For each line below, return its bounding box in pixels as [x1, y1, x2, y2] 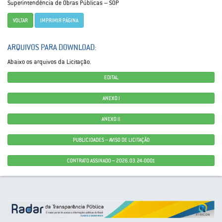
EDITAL [104, 74, 118, 81]
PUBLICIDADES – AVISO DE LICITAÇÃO [72, 136, 150, 143]
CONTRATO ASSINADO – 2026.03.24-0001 [67, 157, 155, 164]
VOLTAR [13, 17, 28, 24]
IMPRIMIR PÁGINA [40, 17, 78, 24]
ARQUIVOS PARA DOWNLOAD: [7, 42, 97, 53]
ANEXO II [102, 115, 120, 122]
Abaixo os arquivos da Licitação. [7, 58, 91, 66]
